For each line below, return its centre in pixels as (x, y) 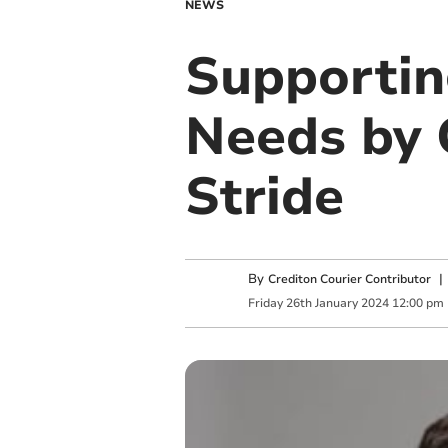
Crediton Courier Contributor (349, 279)
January (336, 302)
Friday (265, 302)
